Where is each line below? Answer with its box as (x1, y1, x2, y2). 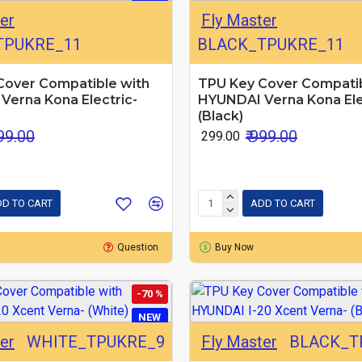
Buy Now (214, 241, 254, 253)
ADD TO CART (250, 197, 315, 210)
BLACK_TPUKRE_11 (196, 34, 344, 54)
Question (117, 241, 159, 253)
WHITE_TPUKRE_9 (26, 331, 165, 351)
